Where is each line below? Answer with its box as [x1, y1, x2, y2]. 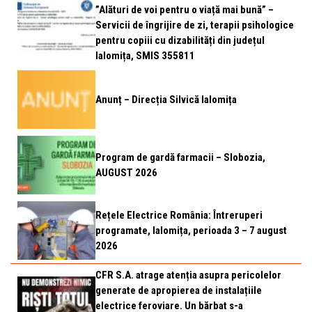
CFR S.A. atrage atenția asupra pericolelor [95, 269, 281, 281]
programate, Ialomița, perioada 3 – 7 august [95, 224, 287, 237]
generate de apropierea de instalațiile [95, 284, 262, 297]
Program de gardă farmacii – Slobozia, [95, 151, 265, 164]
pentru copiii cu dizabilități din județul [95, 34, 265, 47]
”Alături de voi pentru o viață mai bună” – [95, 3, 274, 16]
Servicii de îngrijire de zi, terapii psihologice [95, 19, 294, 31]
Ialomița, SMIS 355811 [95, 49, 195, 62]
